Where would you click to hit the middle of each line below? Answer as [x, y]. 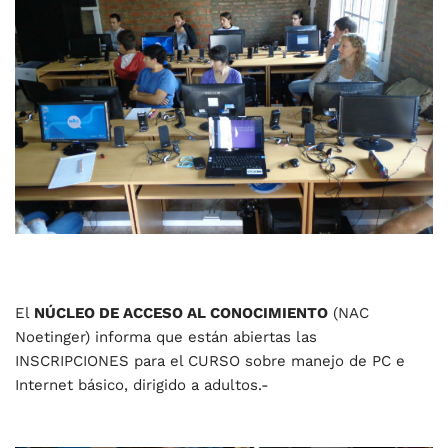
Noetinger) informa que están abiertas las [166, 336]
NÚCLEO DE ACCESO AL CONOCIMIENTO [181, 312]
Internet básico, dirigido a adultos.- [142, 384]
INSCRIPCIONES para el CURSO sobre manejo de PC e [210, 360]
